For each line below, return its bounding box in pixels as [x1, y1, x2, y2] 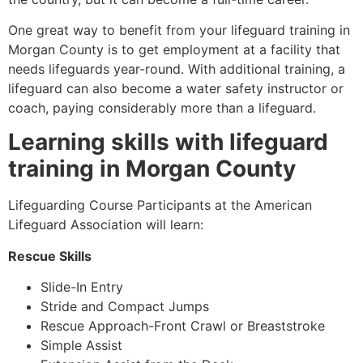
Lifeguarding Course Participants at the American [8, 197, 312, 214]
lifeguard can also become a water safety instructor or [8, 80, 344, 97]
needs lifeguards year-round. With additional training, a [8, 61, 345, 78]
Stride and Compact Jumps [41, 298, 209, 315]
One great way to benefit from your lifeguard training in [8, 22, 350, 39]
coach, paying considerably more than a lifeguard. [8, 100, 316, 117]
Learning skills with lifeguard [8, 128, 328, 156]
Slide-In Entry [41, 279, 123, 296]
